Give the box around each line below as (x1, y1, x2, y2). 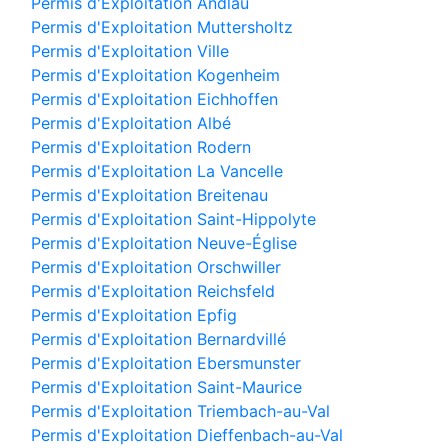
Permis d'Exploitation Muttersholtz (31, 17, 293, 37)
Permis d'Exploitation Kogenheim (31, 65, 280, 85)
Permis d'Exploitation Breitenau (31, 185, 268, 205)
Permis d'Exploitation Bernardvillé (31, 329, 286, 349)
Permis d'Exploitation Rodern (31, 137, 251, 157)
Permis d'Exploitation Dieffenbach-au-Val (31, 425, 343, 445)
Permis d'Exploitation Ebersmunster (31, 353, 301, 373)
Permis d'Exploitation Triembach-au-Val (31, 401, 330, 421)
